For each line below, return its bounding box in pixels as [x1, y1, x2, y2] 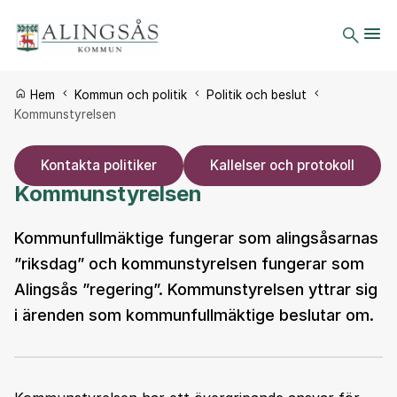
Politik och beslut [206, 88, 310, 102]
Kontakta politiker [41, 156, 157, 174]
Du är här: [14, 88, 74, 102]
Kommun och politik [74, 88, 191, 102]
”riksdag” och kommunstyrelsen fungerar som [14, 253, 364, 273]
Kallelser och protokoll [210, 156, 354, 174]
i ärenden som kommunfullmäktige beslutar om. [14, 305, 374, 324]
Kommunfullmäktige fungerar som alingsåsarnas [14, 228, 378, 247]
